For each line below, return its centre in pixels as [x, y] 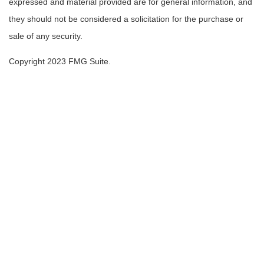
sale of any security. [46, 36]
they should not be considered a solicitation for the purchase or [126, 19]
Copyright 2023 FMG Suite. [60, 62]
